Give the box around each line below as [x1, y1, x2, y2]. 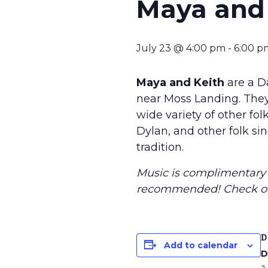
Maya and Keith [136, 75, 227, 89]
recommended [136, 182, 217, 196]
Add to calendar [164, 239, 237, 251]
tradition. [136, 140, 184, 154]
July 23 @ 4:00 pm [136, 42, 226, 54]
